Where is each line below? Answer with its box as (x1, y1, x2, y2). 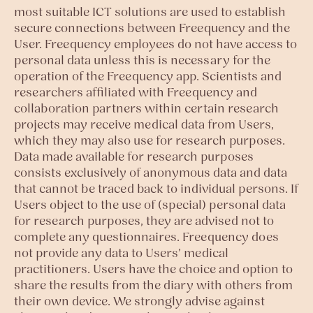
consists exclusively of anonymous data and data (14, 164, 287, 180)
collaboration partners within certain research (14, 100, 279, 116)
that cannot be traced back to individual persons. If (14, 180, 298, 196)
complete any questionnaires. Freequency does (14, 228, 279, 245)
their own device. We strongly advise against (14, 293, 265, 309)
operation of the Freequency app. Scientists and (14, 68, 282, 84)
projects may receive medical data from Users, (14, 116, 274, 132)
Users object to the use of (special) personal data (14, 196, 286, 212)
